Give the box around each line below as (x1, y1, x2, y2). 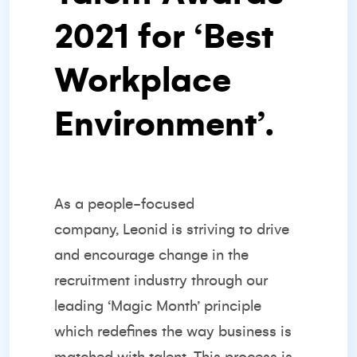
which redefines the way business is (54, 324, 292, 339)
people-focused (88, 196, 194, 212)
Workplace (54, 62, 231, 99)
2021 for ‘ (54, 18, 203, 55)
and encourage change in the (54, 247, 249, 263)
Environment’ (54, 106, 265, 143)
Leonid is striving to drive (119, 222, 289, 237)
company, (54, 222, 119, 237)
